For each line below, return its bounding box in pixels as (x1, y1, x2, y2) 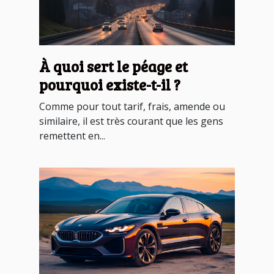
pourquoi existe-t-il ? (39, 75, 180, 95)
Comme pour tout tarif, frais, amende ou (39, 100, 225, 114)
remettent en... (39, 129, 105, 143)
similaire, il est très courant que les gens (39, 114, 223, 128)
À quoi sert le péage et (39, 56, 188, 77)
